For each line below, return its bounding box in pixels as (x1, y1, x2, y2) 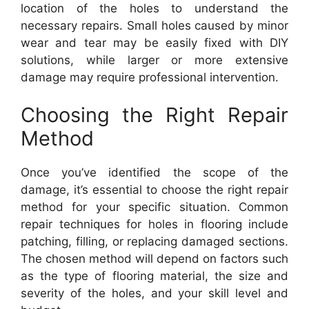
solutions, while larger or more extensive (21, 52, 288, 67)
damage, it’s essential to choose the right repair (21, 183, 288, 197)
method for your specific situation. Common (21, 200, 288, 214)
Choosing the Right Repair (21, 103, 288, 127)
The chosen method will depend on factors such (21, 252, 288, 266)
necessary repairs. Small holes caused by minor (21, 18, 288, 32)
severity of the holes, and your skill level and (21, 286, 288, 300)
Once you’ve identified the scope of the (21, 166, 288, 179)
